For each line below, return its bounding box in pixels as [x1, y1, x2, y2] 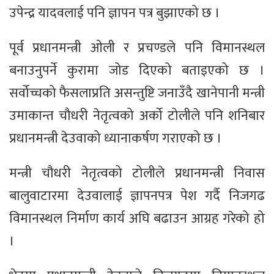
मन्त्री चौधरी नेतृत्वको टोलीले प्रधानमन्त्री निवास [9, 162, 265, 185]
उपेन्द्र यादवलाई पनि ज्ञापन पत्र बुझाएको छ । [9, 2, 220, 25]
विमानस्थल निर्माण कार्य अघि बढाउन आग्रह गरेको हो [9, 207, 265, 231]
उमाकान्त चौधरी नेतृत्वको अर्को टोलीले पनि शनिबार [9, 105, 265, 128]
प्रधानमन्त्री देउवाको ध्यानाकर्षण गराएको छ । [9, 127, 222, 150]
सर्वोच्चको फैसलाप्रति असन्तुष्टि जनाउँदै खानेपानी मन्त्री [9, 82, 265, 105]
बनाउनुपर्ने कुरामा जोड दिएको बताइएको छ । [9, 59, 265, 83]
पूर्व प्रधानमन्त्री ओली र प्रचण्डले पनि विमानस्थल [9, 37, 265, 60]
